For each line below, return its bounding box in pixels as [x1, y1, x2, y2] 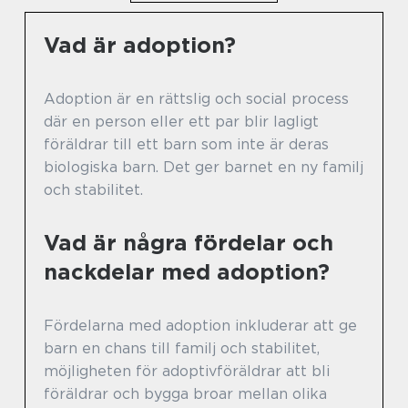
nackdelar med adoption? [44, 258, 330, 285]
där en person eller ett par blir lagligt [44, 112, 319, 130]
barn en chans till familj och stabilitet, [44, 339, 320, 357]
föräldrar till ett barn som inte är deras [44, 135, 329, 153]
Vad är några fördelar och [44, 229, 333, 256]
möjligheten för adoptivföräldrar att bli [44, 362, 330, 380]
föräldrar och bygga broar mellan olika [44, 384, 327, 403]
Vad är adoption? [44, 31, 236, 58]
